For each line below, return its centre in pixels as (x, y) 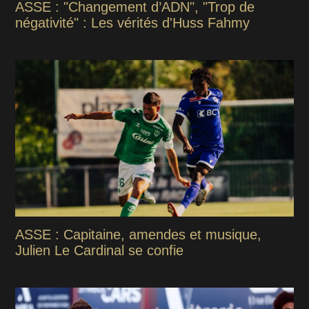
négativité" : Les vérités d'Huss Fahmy (133, 22)
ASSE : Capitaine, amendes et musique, (139, 234)
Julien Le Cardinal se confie (100, 250)
